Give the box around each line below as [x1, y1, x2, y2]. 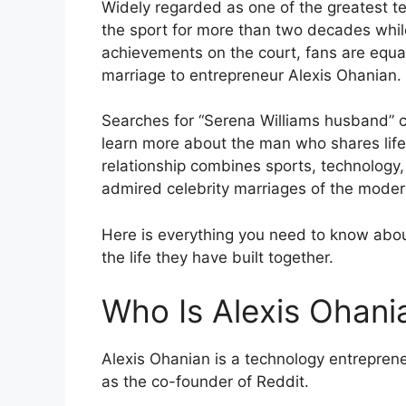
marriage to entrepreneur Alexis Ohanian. [101, 65, 401, 84]
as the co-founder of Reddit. [101, 372, 309, 391]
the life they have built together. [101, 247, 333, 266]
